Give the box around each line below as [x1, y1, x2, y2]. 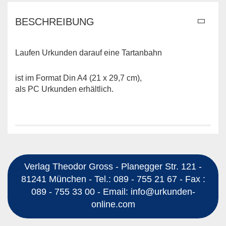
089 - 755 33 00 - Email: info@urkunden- [31, 186, 195, 197]
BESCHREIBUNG [15, 16, 94, 27]
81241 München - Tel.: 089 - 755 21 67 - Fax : [21, 174, 205, 184]
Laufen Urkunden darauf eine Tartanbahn [15, 48, 162, 57]
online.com [91, 199, 135, 209]
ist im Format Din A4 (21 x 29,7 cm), [15, 74, 142, 82]
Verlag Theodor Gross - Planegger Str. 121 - [24, 161, 202, 172]
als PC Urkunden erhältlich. [15, 85, 114, 93]
